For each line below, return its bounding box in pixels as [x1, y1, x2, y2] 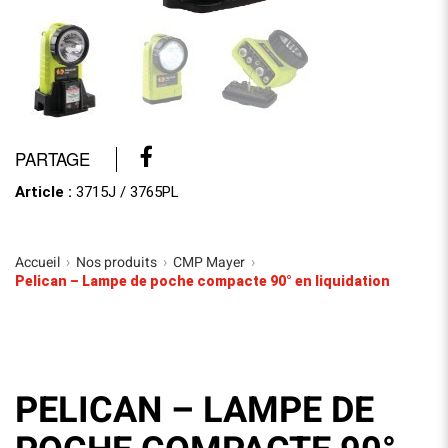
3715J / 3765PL [72, 182, 179, 201]
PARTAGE [15, 145, 90, 171]
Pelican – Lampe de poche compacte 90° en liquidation [15, 272, 390, 289]
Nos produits [76, 251, 157, 273]
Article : [15, 182, 72, 201]
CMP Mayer [173, 251, 245, 273]
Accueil [15, 251, 60, 273]
